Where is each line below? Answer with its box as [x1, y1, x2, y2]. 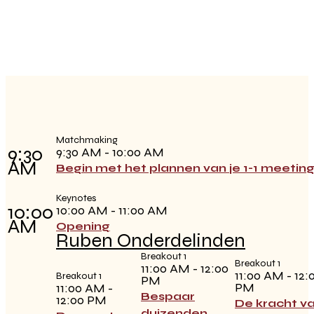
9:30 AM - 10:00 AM [56, 144, 164, 161]
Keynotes [56, 192, 96, 205]
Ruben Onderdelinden [56, 228, 245, 253]
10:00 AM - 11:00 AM [56, 203, 168, 219]
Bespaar [141, 289, 195, 303]
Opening [56, 219, 110, 233]
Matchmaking [56, 134, 118, 146]
